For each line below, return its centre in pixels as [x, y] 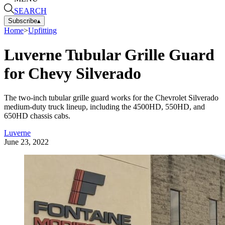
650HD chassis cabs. [37, 116]
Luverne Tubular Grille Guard [109, 54]
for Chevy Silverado [73, 73]
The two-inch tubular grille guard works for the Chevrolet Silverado [111, 98]
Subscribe [23, 21]
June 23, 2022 [26, 142]
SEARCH [30, 11]
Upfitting [42, 30]
